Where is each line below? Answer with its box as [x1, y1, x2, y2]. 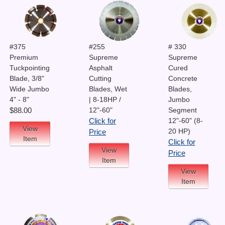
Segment [168, 105, 197, 114]
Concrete [168, 74, 197, 82]
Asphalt [88, 63, 113, 72]
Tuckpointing [10, 63, 50, 72]
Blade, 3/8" [10, 74, 45, 82]
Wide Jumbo [10, 84, 50, 93]
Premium [10, 53, 39, 61]
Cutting [88, 74, 111, 82]
